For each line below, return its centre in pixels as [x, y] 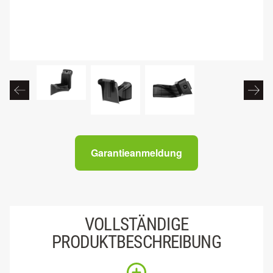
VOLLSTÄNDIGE [136, 225]
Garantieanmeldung [136, 153]
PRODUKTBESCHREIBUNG [136, 242]
